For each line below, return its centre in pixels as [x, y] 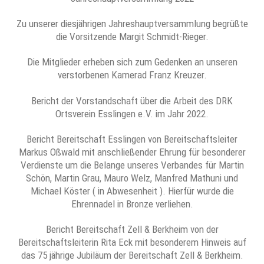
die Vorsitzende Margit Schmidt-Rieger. [132, 37]
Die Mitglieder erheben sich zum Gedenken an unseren [132, 62]
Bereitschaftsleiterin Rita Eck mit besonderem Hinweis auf [132, 242]
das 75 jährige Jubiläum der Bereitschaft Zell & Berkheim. [132, 255]
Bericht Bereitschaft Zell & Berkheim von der [132, 229]
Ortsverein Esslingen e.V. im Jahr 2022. [132, 113]
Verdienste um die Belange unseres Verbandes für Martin [132, 165]
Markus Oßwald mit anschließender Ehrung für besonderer [132, 152]
